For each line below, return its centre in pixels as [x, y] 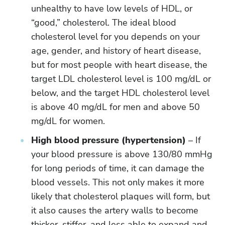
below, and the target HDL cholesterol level [120, 93]
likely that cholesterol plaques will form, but [121, 196]
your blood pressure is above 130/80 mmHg [122, 154]
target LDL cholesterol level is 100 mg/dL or [121, 79]
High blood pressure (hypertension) [108, 140]
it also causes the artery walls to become [115, 210]
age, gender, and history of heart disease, [116, 51]
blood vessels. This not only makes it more [118, 182]
